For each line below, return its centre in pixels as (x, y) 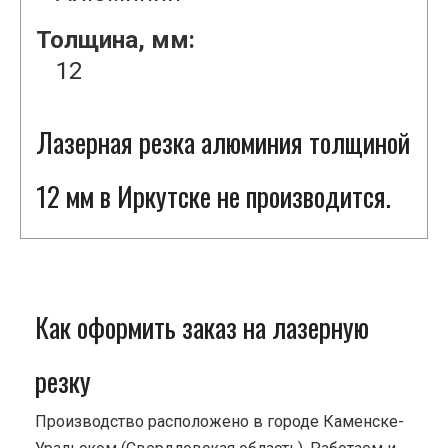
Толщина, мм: (115, 40)
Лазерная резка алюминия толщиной (223, 142)
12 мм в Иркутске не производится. (213, 196)
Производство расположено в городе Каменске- (219, 422)
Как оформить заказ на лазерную (202, 327)
